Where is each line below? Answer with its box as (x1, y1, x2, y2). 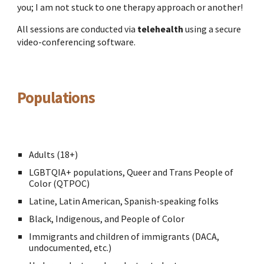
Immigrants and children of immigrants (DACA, (29, 230, 220, 242)
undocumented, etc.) (29, 242, 112, 253)
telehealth (137, 23, 184, 35)
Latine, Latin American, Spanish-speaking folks (29, 195, 219, 207)
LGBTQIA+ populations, (29, 166, 127, 178)
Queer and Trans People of (127, 166, 234, 178)
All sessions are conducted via (17, 23, 138, 35)
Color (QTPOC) (29, 177, 90, 189)
